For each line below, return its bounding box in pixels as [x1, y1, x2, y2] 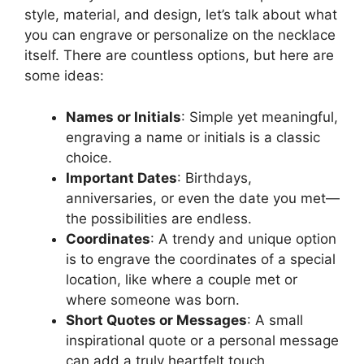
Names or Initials [66, 108, 181, 125]
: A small [247, 311, 303, 328]
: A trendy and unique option [150, 230, 336, 247]
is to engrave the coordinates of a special [66, 250, 336, 267]
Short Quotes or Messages [66, 311, 247, 328]
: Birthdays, [177, 169, 252, 186]
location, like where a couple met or [66, 271, 297, 288]
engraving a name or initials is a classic [66, 128, 320, 145]
